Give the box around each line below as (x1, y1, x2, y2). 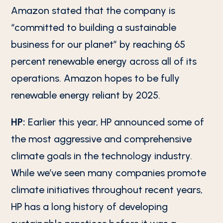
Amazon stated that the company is (11, 4, 176, 16)
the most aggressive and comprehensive (11, 133, 192, 145)
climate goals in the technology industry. (11, 150, 193, 162)
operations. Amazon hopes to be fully (11, 72, 180, 84)
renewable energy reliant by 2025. (11, 89, 161, 101)
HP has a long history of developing (11, 201, 168, 213)
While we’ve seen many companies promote (11, 167, 207, 179)
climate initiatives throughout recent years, (11, 184, 203, 196)
